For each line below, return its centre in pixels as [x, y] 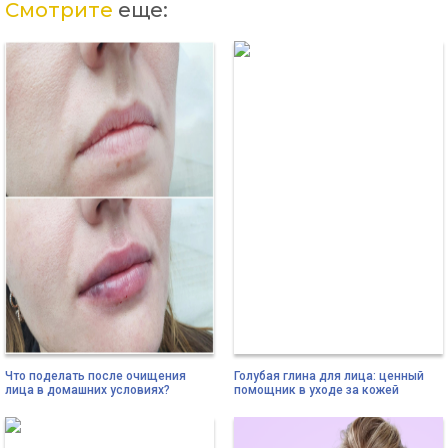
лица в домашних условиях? [87, 390]
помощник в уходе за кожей [316, 390]
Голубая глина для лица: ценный [329, 376]
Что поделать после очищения [95, 376]
